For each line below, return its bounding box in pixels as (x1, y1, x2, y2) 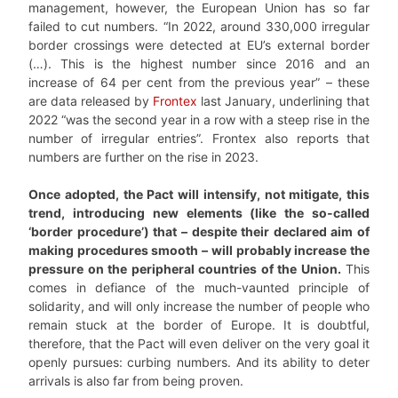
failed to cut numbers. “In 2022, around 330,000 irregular (28, 19, 370, 34)
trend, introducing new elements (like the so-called (28, 205, 370, 220)
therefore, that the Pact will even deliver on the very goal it (28, 336, 370, 351)
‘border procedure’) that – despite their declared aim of (28, 224, 370, 239)
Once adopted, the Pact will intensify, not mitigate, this (28, 187, 370, 202)
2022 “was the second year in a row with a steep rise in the (28, 112, 370, 127)
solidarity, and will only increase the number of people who (28, 298, 370, 314)
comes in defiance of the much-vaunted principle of (28, 280, 370, 295)
